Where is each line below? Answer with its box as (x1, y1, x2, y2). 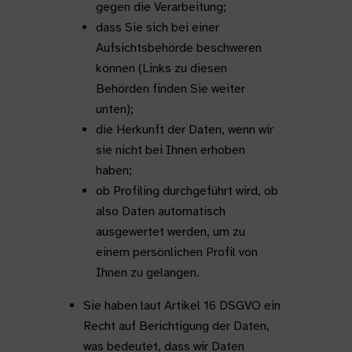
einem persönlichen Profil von (95, 244, 258, 260)
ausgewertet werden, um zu (95, 224, 245, 240)
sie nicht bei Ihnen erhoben (95, 142, 245, 158)
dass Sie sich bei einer (95, 20, 219, 35)
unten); (95, 101, 134, 117)
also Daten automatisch (95, 203, 225, 219)
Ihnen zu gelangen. (95, 265, 200, 280)
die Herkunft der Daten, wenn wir (95, 122, 273, 137)
